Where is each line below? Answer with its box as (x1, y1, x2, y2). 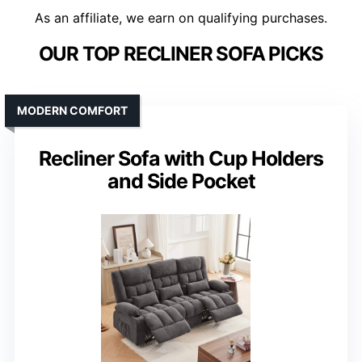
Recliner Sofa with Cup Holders (39, 146, 323, 171)
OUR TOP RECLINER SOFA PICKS (38, 42, 324, 66)
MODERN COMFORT (17, 103, 128, 118)
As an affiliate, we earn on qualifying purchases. (35, 10, 327, 27)
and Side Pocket (107, 169, 255, 194)
